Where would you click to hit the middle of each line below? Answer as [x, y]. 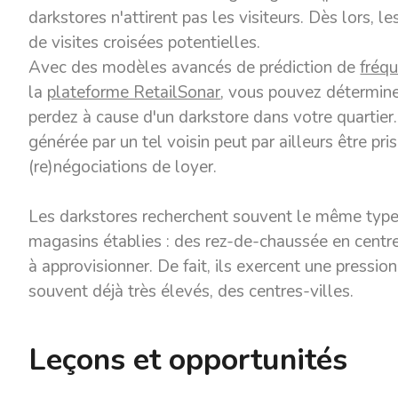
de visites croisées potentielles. [145, 43]
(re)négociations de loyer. [123, 167]
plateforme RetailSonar [134, 92]
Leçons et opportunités [188, 360]
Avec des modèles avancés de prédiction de [195, 68]
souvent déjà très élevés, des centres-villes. [191, 291]
